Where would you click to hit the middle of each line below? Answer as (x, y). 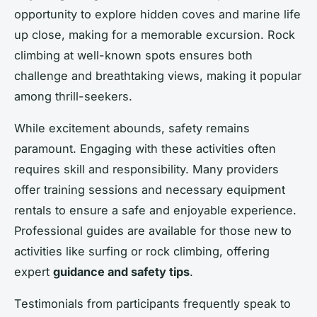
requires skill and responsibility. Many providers (146, 169)
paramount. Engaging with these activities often (145, 149)
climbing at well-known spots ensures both (133, 56)
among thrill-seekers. (73, 97)
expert (34, 272)
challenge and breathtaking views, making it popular (158, 76)
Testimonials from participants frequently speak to (152, 304)
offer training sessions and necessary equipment (150, 190)
